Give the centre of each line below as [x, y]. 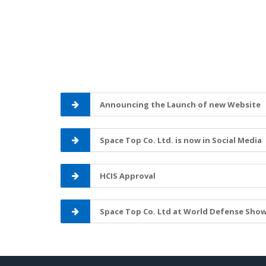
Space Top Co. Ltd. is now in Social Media [181, 140]
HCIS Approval [128, 176]
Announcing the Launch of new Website [180, 104]
